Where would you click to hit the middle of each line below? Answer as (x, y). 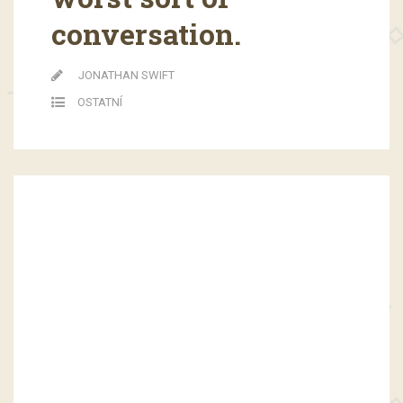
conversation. (146, 34)
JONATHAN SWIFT (126, 76)
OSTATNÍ (99, 103)
